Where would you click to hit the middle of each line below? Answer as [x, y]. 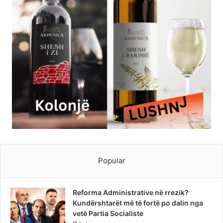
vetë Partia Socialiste [108, 213]
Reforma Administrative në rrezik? [131, 192]
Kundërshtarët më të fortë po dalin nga [138, 203]
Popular [111, 160]
